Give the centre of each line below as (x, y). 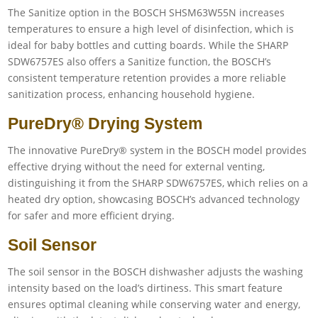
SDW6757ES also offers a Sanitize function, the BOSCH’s (140, 61)
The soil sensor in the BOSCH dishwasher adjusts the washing (156, 271)
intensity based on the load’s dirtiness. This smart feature (146, 287)
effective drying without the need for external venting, (137, 166)
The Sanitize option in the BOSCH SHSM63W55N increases (147, 12)
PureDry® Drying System (105, 123)
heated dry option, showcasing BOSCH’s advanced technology (154, 199)
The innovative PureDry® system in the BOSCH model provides (158, 150)
